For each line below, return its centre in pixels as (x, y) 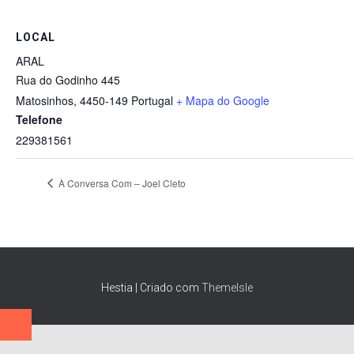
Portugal (152, 100)
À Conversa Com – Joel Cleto (121, 183)
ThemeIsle (227, 288)
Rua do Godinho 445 (68, 79)
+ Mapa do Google (223, 100)
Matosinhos (45, 100)
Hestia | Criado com (151, 288)
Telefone (39, 119)
